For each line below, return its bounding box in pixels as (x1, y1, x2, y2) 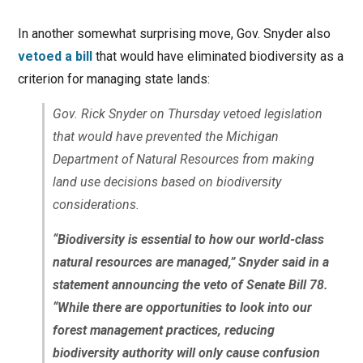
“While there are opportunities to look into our (52, 300, 312, 316)
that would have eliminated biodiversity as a (92, 49, 344, 65)
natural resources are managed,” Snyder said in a (52, 254, 329, 271)
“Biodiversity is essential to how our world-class (52, 232, 324, 248)
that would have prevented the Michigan (52, 129, 279, 145)
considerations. (52, 197, 139, 213)
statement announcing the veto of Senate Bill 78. (52, 277, 328, 293)
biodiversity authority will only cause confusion (52, 345, 320, 361)
